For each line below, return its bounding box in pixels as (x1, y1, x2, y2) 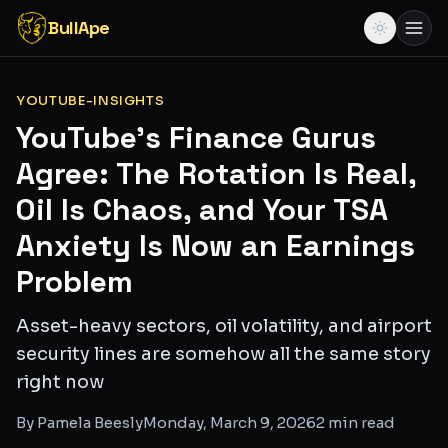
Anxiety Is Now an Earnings (16, 226, 415, 265)
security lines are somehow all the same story (16, 343, 431, 365)
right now (16, 371, 104, 393)
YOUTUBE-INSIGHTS (16, 92, 165, 109)
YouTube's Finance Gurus (16, 118, 376, 157)
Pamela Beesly (37, 413, 143, 432)
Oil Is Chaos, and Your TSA (16, 190, 388, 229)
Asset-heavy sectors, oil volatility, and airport (16, 315, 432, 337)
